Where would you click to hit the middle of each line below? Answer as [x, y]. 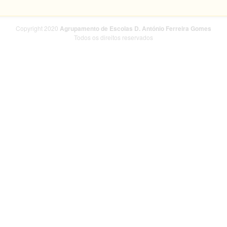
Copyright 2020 [38, 28]
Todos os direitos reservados [113, 37]
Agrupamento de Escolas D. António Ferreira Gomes [136, 29]
